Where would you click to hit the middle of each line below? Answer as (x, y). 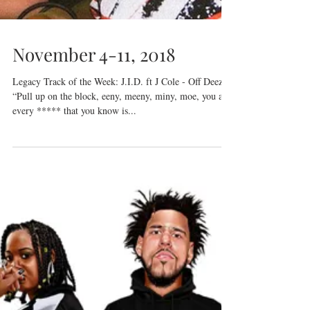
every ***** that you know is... (74, 144)
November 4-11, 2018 (94, 88)
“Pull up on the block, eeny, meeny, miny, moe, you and (122, 129)
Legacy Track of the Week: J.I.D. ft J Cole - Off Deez (118, 115)
